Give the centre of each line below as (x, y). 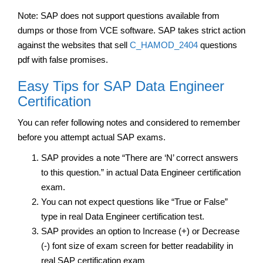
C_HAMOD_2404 (164, 45)
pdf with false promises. (63, 59)
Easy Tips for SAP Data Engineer (121, 86)
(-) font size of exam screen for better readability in (137, 245)
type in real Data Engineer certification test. (123, 216)
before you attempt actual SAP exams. (92, 137)
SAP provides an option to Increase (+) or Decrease (140, 231)
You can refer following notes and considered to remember (129, 122)
